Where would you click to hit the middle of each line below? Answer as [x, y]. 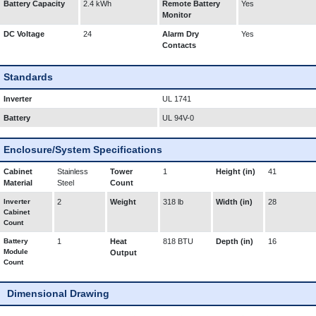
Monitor [177, 15]
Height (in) [236, 171]
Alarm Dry [181, 34]
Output [123, 253]
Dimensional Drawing [58, 293]
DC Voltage [24, 34]
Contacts [179, 45]
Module [16, 251]
